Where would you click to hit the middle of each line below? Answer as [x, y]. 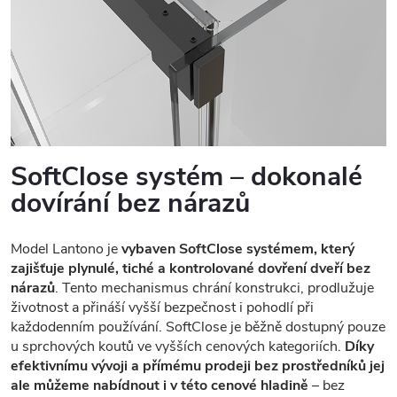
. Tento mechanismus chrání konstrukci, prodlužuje [214, 288]
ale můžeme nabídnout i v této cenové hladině [160, 385]
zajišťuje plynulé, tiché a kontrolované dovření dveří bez [191, 268]
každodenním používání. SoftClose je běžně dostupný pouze [198, 327]
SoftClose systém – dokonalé [187, 176]
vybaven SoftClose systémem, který [238, 249]
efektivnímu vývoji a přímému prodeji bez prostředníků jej [198, 366]
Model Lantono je [66, 249]
